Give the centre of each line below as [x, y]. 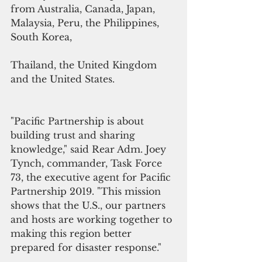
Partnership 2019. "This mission [87, 192]
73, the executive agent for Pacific [92, 177]
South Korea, [41, 37]
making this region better [73, 234]
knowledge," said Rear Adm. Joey [90, 149]
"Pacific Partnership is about [79, 121]
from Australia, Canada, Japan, [84, 9]
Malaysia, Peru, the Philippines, [86, 23]
